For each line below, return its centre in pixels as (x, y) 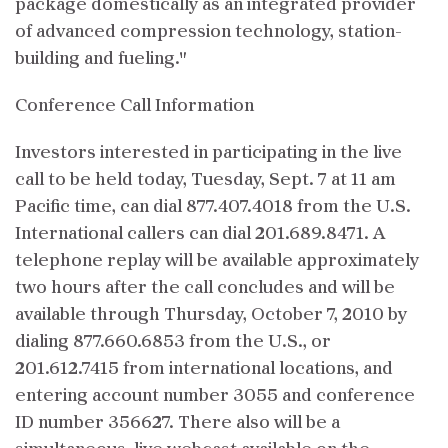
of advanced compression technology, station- (208, 32)
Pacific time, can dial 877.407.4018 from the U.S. (213, 207)
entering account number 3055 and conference (215, 396)
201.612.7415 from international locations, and (204, 369)
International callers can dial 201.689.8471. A (200, 234)
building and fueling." (101, 59)
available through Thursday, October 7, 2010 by (211, 315)
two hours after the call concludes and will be (205, 288)
